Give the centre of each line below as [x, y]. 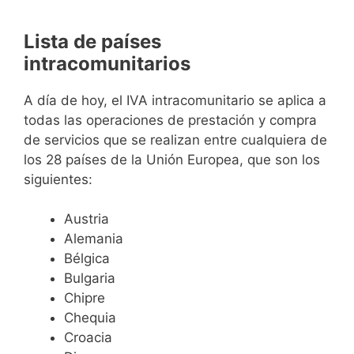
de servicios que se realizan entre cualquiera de [175, 139]
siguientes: [58, 179]
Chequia [90, 318]
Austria [87, 219]
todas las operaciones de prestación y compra [170, 120]
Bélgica [87, 259]
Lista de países [92, 41]
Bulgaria [90, 279]
